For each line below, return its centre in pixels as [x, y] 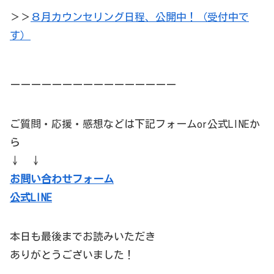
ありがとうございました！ [72, 254]
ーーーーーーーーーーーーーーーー [93, 84]
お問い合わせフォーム [62, 179]
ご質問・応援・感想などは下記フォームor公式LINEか [135, 124]
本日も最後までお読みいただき [83, 236]
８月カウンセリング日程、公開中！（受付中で [140, 17]
